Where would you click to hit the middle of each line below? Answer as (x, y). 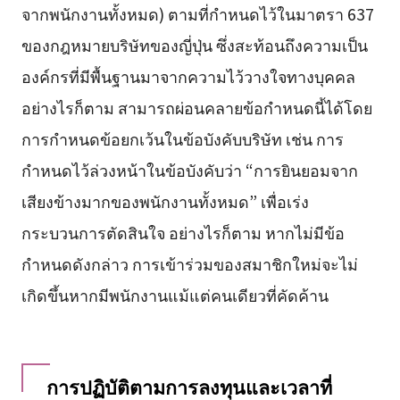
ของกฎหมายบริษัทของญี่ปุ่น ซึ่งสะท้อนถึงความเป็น (194, 44)
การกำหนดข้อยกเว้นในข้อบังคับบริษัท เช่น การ (182, 138)
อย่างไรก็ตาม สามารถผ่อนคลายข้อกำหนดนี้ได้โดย (196, 107)
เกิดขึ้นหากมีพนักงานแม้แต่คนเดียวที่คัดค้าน (175, 294)
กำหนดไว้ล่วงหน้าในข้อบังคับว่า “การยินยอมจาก (189, 169)
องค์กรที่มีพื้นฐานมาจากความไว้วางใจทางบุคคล (188, 75)
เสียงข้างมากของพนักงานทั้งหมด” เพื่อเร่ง (165, 200)
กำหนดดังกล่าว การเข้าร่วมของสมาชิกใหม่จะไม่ (189, 263)
